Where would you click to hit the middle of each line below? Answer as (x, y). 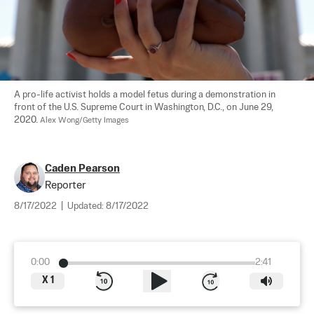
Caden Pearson (82, 169)
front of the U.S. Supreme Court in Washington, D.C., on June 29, (145, 108)
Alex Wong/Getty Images (84, 121)
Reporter (65, 186)
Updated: (87, 207)
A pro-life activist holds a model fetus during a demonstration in (146, 95)
